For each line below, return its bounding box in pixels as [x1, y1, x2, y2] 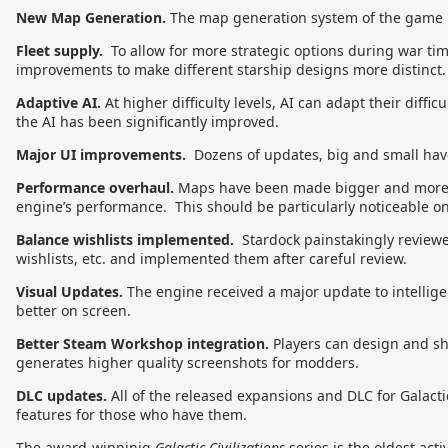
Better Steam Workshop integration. [16, 334, 269, 353]
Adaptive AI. [16, 93, 101, 112]
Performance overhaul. [16, 178, 178, 197]
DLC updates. [16, 386, 107, 405]
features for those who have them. [16, 405, 247, 424]
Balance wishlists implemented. [16, 230, 238, 249]
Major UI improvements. [16, 145, 186, 164]
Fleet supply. [16, 41, 107, 60]
